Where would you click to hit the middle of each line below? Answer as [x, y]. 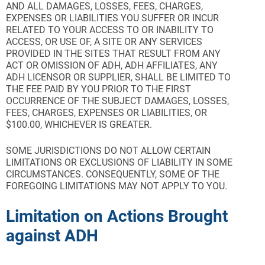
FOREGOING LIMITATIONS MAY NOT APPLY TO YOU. [117, 186]
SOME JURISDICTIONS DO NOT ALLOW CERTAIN [108, 151]
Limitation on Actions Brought [117, 216]
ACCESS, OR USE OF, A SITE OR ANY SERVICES [104, 42]
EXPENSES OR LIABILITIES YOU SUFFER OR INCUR [112, 18]
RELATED [27, 30]
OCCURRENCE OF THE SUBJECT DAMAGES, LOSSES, [117, 101]
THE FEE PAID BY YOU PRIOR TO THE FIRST [98, 89]
